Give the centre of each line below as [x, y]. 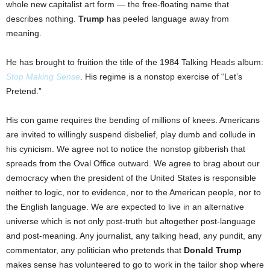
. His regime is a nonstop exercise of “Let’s [161, 77]
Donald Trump [213, 250]
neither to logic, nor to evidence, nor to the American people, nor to [133, 193]
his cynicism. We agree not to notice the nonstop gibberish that [126, 149]
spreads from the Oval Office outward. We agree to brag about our [133, 164]
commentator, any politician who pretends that [95, 250]
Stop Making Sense [43, 77]
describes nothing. [42, 19]
